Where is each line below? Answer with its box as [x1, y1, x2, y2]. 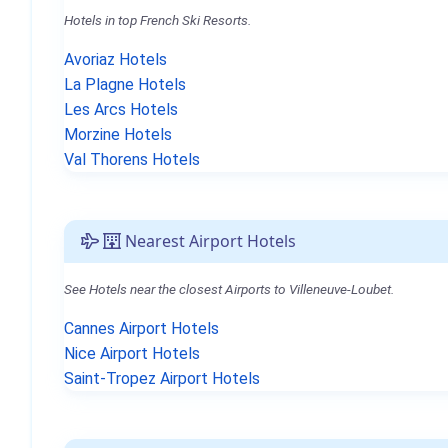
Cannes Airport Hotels [64, 319, 219, 338]
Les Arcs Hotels [64, 100, 178, 119]
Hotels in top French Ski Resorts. [64, 12, 251, 28]
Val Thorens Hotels [64, 150, 200, 169]
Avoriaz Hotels [64, 50, 167, 69]
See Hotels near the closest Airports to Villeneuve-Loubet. [64, 281, 394, 297]
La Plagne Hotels [64, 75, 186, 94]
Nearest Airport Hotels [121, 230, 296, 252]
